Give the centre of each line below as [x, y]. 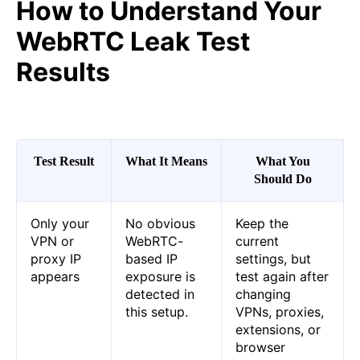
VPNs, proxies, [279, 312]
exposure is [160, 277]
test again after [282, 277]
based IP [151, 259]
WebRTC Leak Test [133, 42]
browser [260, 348]
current [257, 241]
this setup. [156, 312]
